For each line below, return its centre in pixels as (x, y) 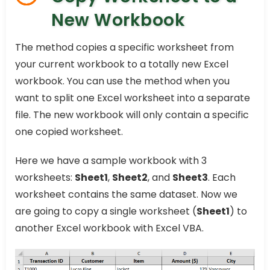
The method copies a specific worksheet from (124, 47)
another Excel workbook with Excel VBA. (109, 228)
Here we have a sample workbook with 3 (111, 160)
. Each (222, 177)
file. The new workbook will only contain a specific (132, 115)
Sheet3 (190, 177)
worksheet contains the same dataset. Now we (126, 194)
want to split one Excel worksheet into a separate (133, 98)
